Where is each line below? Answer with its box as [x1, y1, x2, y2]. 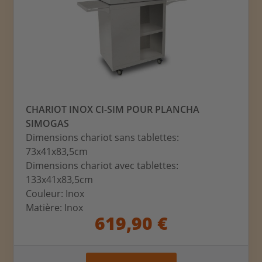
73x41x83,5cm [26, 145, 88, 158]
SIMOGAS [26, 117, 70, 130]
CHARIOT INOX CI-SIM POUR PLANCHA [26, 103, 200, 116]
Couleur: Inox [26, 187, 85, 201]
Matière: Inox [26, 201, 84, 215]
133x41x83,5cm [26, 173, 94, 187]
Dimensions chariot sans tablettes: [26, 131, 180, 144]
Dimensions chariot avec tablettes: [26, 159, 179, 173]
